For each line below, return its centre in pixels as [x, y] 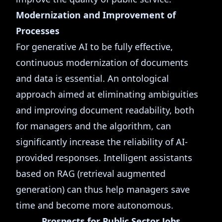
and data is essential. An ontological [92, 78]
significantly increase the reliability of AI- [102, 142]
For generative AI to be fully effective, [94, 47]
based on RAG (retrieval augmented [91, 173]
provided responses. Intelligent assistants [104, 158]
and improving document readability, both [105, 110]
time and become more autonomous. [95, 205]
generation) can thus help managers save [103, 189]
